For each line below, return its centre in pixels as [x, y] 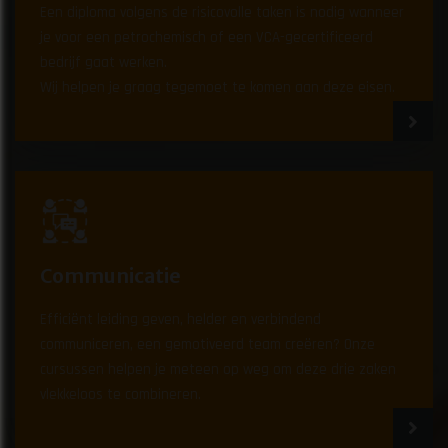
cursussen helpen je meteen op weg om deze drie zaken [218, 369]
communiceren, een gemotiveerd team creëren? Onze [208, 344]
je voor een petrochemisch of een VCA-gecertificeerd [207, 37]
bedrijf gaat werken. [104, 62]
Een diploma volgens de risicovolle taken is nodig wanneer [222, 12]
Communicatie [111, 275]
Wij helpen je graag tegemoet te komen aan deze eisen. [218, 87]
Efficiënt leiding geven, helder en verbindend [181, 319]
